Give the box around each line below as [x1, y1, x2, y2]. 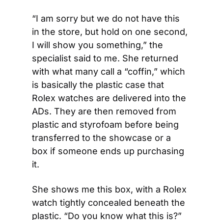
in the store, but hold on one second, [32, 27, 188, 37]
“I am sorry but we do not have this [32, 13, 180, 24]
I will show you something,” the [32, 40, 163, 50]
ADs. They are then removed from [32, 106, 176, 116]
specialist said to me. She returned [32, 53, 178, 63]
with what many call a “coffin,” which [32, 66, 185, 77]
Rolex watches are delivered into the [32, 93, 186, 103]
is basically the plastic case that [32, 80, 164, 90]
